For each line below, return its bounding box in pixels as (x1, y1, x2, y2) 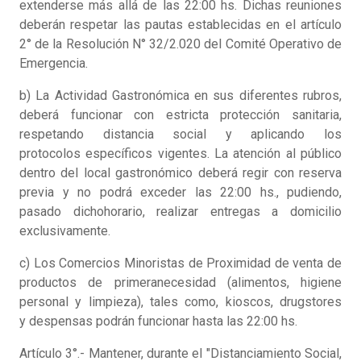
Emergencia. (19, 56, 88, 72)
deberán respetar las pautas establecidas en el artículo (19, 17, 342, 33)
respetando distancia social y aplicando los (19, 127, 342, 143)
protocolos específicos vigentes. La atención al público (19, 146, 342, 162)
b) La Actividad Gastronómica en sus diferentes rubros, (19, 88, 342, 104)
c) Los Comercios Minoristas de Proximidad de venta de (19, 255, 342, 272)
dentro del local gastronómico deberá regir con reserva (19, 165, 342, 181)
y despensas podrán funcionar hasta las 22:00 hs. (19, 313, 297, 330)
